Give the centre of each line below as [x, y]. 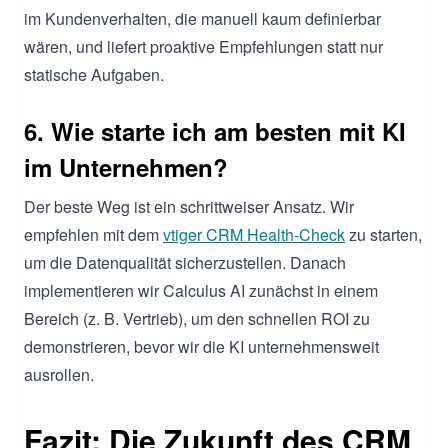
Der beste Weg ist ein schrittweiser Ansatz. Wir [189, 206]
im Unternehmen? [126, 166]
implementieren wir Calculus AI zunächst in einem [201, 290]
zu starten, [383, 234]
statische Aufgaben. [94, 74]
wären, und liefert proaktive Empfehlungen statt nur [203, 46]
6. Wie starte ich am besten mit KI [215, 130]
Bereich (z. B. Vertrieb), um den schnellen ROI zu [197, 318]
